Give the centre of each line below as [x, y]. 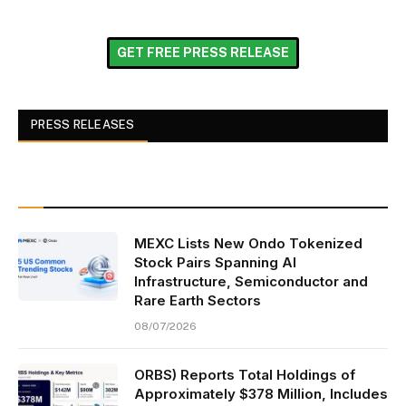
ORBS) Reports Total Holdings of [245, 375]
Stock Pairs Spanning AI [215, 263]
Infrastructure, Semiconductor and [251, 282]
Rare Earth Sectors [198, 301]
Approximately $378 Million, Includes [261, 394]
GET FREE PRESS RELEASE [203, 53]
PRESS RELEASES [83, 125]
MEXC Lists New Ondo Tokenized [248, 244]
